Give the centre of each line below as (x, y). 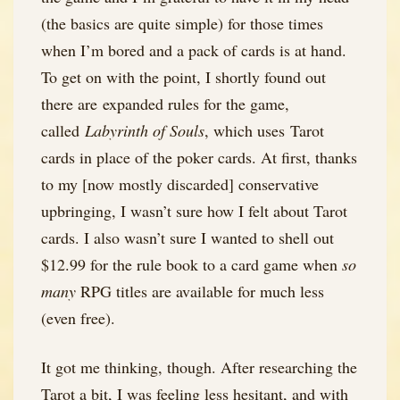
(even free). (78, 317)
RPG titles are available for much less (200, 291)
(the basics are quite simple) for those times (182, 23)
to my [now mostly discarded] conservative (180, 183)
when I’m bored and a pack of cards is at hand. (196, 50)
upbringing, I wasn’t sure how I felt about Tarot (194, 210)
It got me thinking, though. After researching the (199, 367)
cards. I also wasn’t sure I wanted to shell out (187, 237)
